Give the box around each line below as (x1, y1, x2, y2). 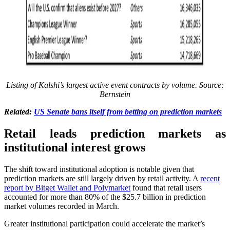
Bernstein (100, 89, 130, 99)
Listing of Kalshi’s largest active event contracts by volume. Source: (6, 80, 224, 89)
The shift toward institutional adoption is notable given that (4, 164, 194, 174)
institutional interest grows (4, 140, 145, 154)
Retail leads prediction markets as (4, 126, 226, 140)
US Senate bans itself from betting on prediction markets (34, 107, 222, 116)
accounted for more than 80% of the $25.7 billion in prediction (4, 192, 206, 201)
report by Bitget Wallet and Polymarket (4, 183, 130, 192)
